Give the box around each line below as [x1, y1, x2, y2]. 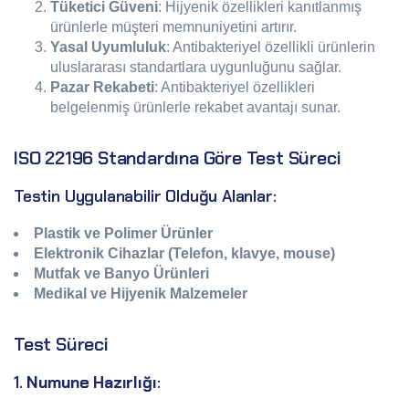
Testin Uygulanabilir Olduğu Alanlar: [14, 185, 277, 207]
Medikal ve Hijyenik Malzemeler [34, 286, 247, 301]
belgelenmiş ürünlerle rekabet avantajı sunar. [50, 100, 341, 115]
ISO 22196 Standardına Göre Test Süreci [14, 146, 341, 170]
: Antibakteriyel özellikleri [154, 79, 315, 95]
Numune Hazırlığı [26, 372, 157, 393]
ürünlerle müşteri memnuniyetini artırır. [50, 19, 297, 35]
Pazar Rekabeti [50, 79, 154, 95]
